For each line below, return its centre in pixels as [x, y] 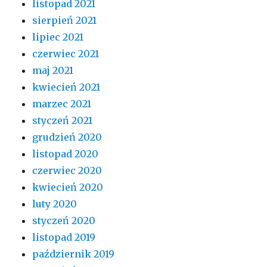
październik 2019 [74, 254]
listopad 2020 [66, 154]
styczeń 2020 [64, 221]
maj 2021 [53, 70]
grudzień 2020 [67, 137]
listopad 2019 [64, 237]
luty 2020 [55, 204]
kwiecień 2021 [66, 87]
